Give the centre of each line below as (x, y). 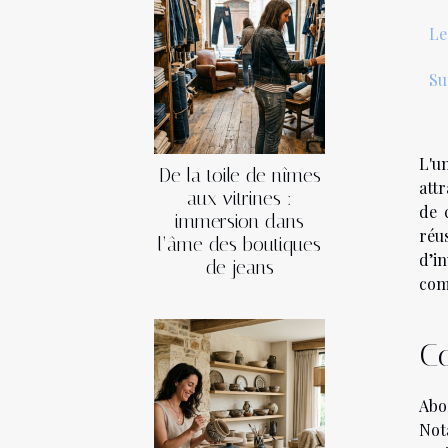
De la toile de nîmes (239, 175)
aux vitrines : (239, 198)
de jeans (239, 267)
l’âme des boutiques (239, 244)
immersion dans (239, 221)
